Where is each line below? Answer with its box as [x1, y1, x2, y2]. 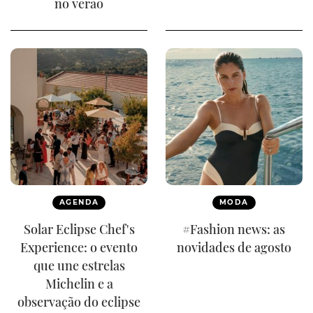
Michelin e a [45, 275, 113, 293]
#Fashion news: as [182, 221, 286, 238]
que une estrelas [33, 257, 125, 275]
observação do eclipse [17, 293, 141, 311]
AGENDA [59, 198, 99, 208]
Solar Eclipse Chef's [23, 221, 135, 238]
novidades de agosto [176, 239, 291, 256]
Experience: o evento [20, 239, 138, 256]
